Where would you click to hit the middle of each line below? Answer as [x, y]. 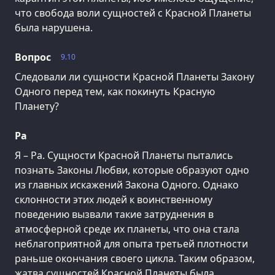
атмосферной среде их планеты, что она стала [127, 229]
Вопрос [33, 57]
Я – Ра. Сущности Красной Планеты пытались [124, 156]
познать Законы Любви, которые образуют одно [132, 170]
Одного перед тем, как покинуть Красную [115, 92]
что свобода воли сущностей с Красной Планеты [133, 13]
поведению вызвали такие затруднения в [114, 215]
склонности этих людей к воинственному [114, 200]
